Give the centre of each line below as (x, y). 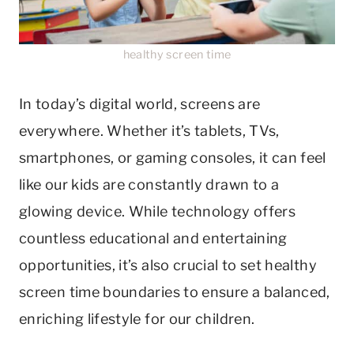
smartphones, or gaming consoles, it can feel (173, 157)
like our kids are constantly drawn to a (149, 184)
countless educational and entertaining (153, 238)
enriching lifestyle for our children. (137, 318)
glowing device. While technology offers (158, 211)
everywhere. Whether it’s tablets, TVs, (149, 130)
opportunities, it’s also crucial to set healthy (168, 265)
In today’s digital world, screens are (140, 104)
